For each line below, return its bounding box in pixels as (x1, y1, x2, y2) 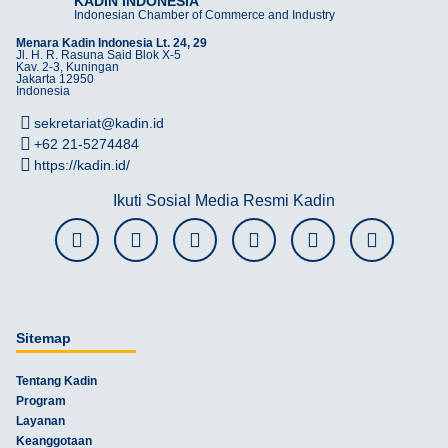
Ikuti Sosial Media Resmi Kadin (113, 191, 335, 209)
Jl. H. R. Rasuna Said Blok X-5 (16, 47, 181, 62)
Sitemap (16, 329, 71, 346)
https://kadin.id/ (34, 156, 130, 173)
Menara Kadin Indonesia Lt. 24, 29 (16, 35, 207, 50)
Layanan (16, 413, 65, 428)
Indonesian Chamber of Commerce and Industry (73, 7, 335, 22)
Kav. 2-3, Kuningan (16, 59, 119, 74)
